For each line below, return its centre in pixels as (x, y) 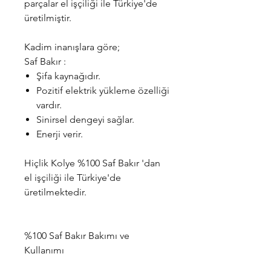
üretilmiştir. (48, 18)
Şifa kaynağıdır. (68, 76)
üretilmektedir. (55, 192)
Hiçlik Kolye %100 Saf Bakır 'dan (92, 163)
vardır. (49, 105)
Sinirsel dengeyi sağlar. (85, 119)
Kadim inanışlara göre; (72, 47)
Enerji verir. (60, 134)
